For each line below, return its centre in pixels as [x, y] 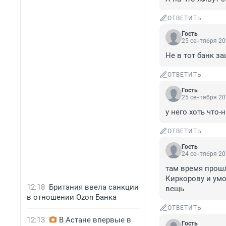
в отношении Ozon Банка [72, 197]
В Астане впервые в [95, 220]
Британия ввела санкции [94, 187]
